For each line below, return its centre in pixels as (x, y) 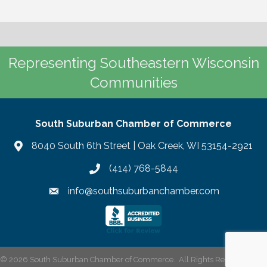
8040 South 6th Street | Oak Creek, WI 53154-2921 (142, 145)
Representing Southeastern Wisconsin (133, 63)
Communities (133, 82)
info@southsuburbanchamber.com (143, 191)
